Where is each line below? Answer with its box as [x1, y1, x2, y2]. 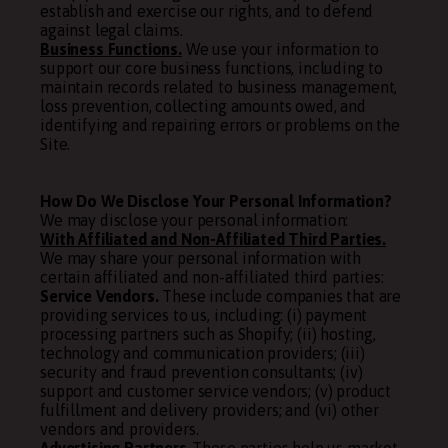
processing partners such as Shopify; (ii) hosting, [40, 325, 376, 343]
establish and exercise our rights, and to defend [40, 2, 374, 20]
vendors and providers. [40, 420, 199, 438]
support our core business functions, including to [40, 59, 384, 77]
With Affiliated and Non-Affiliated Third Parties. [40, 230, 387, 248]
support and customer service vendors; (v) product [40, 382, 392, 400]
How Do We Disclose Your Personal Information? [40, 192, 392, 210]
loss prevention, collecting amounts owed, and [40, 97, 366, 115]
